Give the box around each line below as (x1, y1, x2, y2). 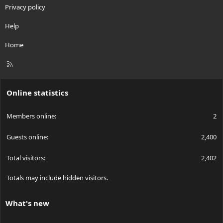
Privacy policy (5, 2, 45, 12)
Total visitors (6, 153, 44, 163)
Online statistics (6, 88, 68, 98)
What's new (5, 198, 49, 209)
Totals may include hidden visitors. (6, 173, 108, 183)
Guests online (6, 132, 47, 142)
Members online (6, 111, 55, 121)
